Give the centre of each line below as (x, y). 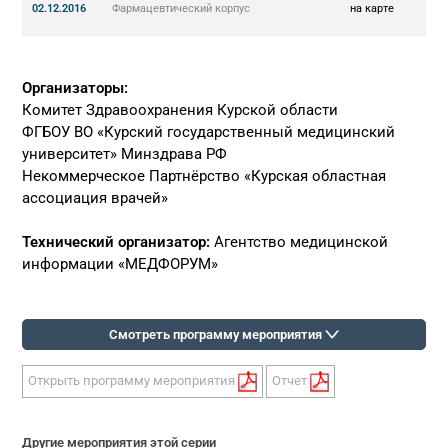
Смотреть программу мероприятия (216, 334)
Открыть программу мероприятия (133, 380)
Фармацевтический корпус (180, 8)
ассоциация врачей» (95, 198)
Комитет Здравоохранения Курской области (180, 110)
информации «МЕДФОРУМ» (120, 264)
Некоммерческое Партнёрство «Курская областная (204, 176)
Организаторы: (75, 88)
